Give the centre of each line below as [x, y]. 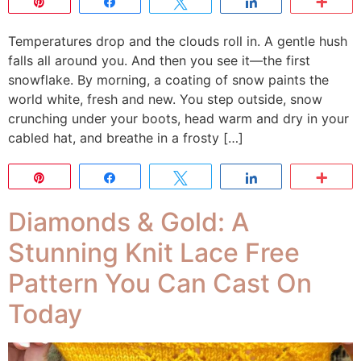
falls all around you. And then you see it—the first [159, 60]
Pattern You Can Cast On [160, 283]
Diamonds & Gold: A [129, 222]
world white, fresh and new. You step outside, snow [165, 99]
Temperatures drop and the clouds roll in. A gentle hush [178, 41]
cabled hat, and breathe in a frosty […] [126, 138]
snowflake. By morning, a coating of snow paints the [168, 80]
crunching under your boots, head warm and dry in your [178, 118]
